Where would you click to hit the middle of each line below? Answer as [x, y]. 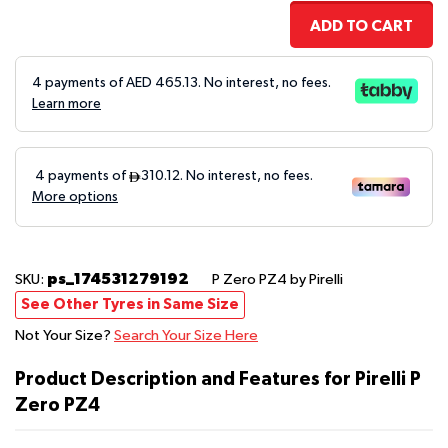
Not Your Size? [64, 336]
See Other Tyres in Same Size [130, 305]
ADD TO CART [361, 26]
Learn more [66, 104]
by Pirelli [316, 280]
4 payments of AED [93, 83]
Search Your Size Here [186, 336]
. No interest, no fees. [264, 83]
